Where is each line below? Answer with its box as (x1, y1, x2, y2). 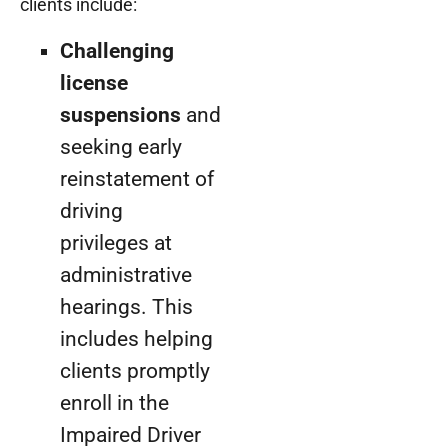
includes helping (60, 327, 213, 352)
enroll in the (60, 391, 169, 416)
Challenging (60, 39, 174, 64)
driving (60, 199, 123, 224)
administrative (60, 263, 192, 288)
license (60, 71, 128, 96)
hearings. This (60, 295, 193, 320)
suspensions (60, 103, 181, 128)
